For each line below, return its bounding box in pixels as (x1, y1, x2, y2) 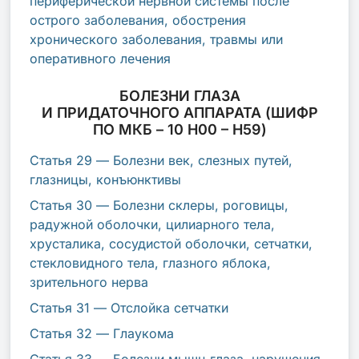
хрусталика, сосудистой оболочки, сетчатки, (30, 235, 313, 252)
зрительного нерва (30, 273, 148, 290)
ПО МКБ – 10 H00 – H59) (92, 120, 267, 138)
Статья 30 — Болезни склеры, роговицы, (30, 196, 288, 213)
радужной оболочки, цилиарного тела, (30, 216, 275, 232)
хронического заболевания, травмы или (30, 30, 283, 47)
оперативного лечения (30, 50, 171, 67)
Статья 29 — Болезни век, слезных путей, (30, 151, 292, 168)
